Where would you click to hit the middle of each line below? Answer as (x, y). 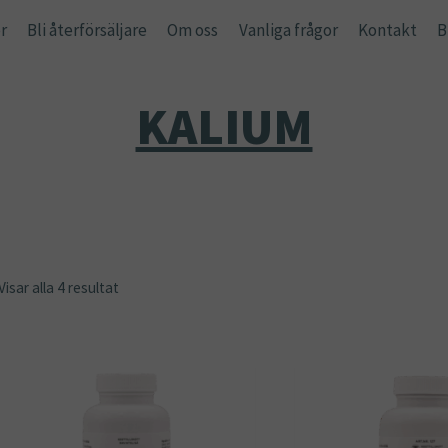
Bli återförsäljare (86, 29)
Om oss (193, 29)
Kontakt (388, 29)
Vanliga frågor (288, 29)
